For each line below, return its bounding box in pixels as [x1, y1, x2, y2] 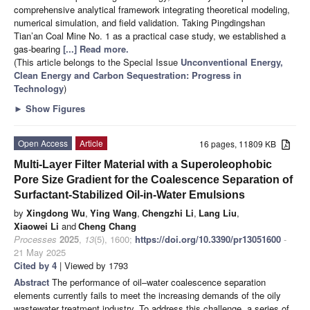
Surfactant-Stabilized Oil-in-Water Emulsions [14, 188, 245, 201]
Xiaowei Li [14, 219, 59, 232]
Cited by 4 [14, 258, 57, 272]
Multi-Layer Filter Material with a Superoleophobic [14, 158, 272, 170]
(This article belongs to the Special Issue [14, 55, 181, 69]
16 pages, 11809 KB [199, 137, 282, 149]
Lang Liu [199, 206, 237, 219]
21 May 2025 [14, 245, 66, 259]
